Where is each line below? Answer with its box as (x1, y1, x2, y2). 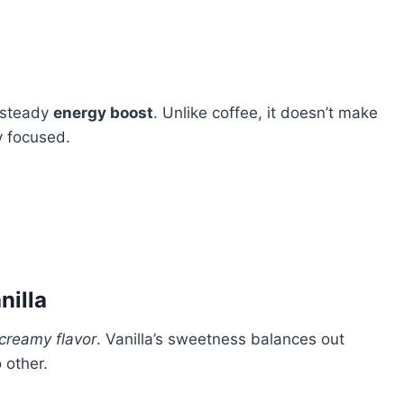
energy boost (53, 104, 153, 123)
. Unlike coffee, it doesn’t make (153, 104, 378, 123)
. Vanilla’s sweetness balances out (96, 330, 344, 349)
